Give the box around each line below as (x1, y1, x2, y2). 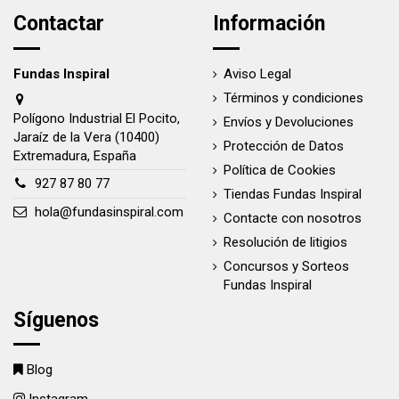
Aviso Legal (224, 65, 291, 82)
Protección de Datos (224, 137, 344, 154)
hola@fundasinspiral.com (34, 203, 183, 220)
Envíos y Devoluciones (224, 113, 354, 130)
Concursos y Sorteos (224, 257, 349, 274)
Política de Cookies (224, 161, 336, 178)
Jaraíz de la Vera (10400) (13, 128, 159, 145)
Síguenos (13, 307, 99, 332)
